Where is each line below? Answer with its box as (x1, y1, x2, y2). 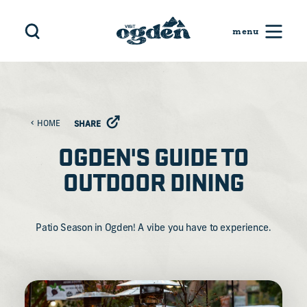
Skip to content (16, 16, 82, 26)
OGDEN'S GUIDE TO (58, 138, 249, 173)
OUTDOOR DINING (62, 164, 245, 198)
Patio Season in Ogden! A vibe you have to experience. (36, 223, 271, 234)
